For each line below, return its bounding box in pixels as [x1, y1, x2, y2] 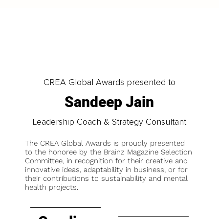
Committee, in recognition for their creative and [25, 156, 188, 165]
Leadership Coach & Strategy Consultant [32, 116, 187, 127]
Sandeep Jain [65, 93, 154, 110]
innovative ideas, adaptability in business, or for [25, 165, 188, 174]
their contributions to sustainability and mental [25, 174, 188, 183]
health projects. [25, 182, 79, 192]
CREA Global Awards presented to [43, 76, 175, 88]
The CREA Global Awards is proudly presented [25, 138, 185, 148]
